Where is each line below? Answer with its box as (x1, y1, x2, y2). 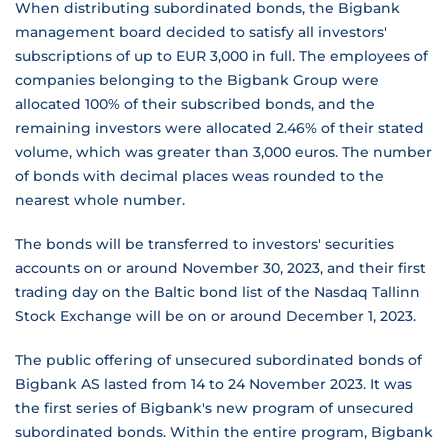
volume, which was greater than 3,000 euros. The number (15, 143, 432, 161)
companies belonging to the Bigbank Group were (15, 71, 379, 89)
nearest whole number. (15, 191, 185, 209)
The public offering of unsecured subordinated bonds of (15, 351, 422, 369)
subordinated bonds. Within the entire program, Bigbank (15, 423, 433, 441)
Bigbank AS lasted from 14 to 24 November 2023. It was (15, 375, 412, 393)
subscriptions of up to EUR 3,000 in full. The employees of (15, 47, 428, 65)
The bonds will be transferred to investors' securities (15, 235, 394, 253)
